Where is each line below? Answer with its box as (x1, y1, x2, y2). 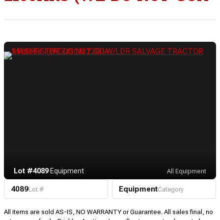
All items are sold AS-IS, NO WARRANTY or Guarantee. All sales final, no (4, 208, 213, 216)
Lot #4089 (14, 167, 49, 176)
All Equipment (167, 167, 206, 175)
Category (157, 186, 184, 193)
